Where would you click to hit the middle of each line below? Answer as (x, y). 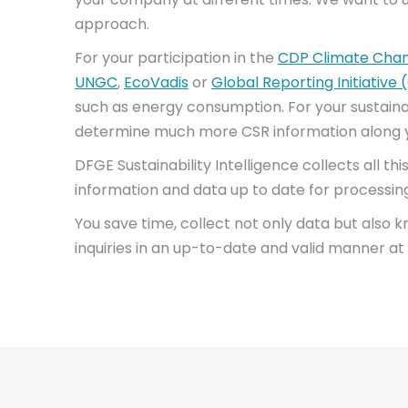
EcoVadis (156, 82)
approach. (112, 24)
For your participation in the (176, 58)
